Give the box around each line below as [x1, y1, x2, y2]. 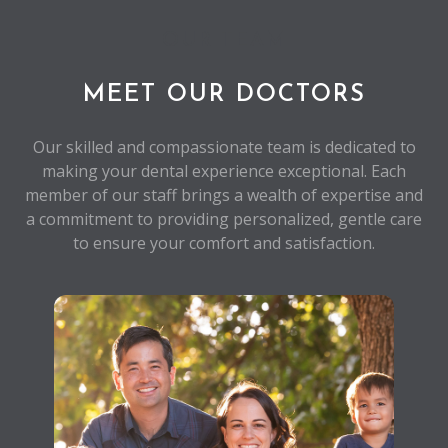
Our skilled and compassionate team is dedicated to [32, 135, 416, 158]
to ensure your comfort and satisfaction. [73, 231, 375, 254]
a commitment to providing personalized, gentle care [26, 207, 422, 230]
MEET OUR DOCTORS [82, 82, 366, 107]
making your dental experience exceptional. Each [42, 159, 406, 182]
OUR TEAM [161, 30, 287, 51]
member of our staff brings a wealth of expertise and [25, 183, 423, 206]
